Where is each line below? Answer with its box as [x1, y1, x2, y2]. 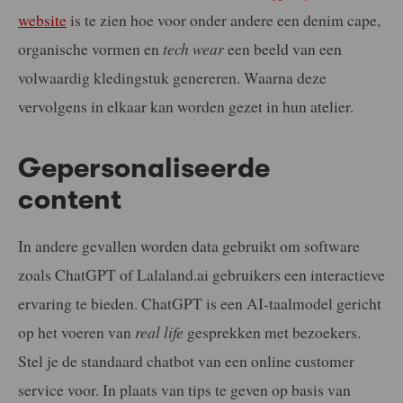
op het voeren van [18, 320, 135, 343]
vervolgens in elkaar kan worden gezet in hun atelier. [18, 95, 354, 118]
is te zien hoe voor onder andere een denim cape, [67, 9, 381, 31]
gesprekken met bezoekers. [187, 320, 361, 343]
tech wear [163, 38, 224, 60]
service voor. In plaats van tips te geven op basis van [18, 378, 351, 400]
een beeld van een [224, 38, 342, 60]
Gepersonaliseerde [18, 152, 270, 185]
